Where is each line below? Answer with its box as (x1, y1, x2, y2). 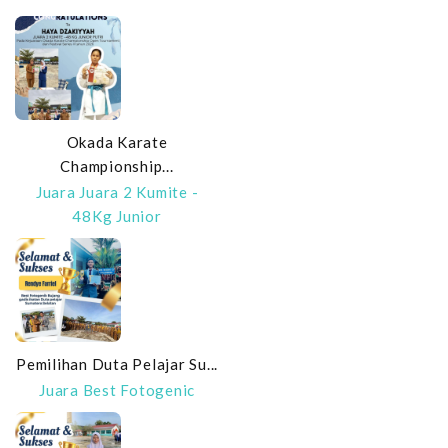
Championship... (60, 157, 174, 175)
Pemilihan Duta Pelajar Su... (16, 355, 218, 373)
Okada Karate (66, 133, 168, 151)
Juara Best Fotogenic (39, 381, 195, 399)
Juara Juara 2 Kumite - (35, 183, 199, 201)
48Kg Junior (72, 207, 162, 225)
